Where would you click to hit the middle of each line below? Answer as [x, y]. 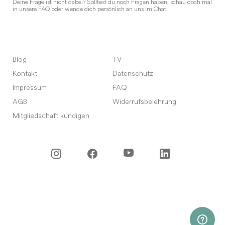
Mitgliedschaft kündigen [51, 116]
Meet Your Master [124, 193]
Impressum [30, 88]
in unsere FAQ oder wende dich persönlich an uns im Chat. [90, 10]
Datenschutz [133, 74]
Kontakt [25, 74]
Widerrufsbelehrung [144, 102]
